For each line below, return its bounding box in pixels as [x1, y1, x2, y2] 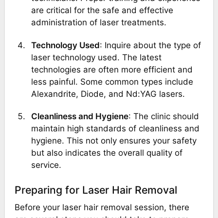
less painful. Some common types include [31, 76, 193, 87]
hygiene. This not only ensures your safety [31, 135, 197, 145]
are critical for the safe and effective [31, 5, 173, 16]
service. [31, 160, 61, 170]
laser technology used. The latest [31, 52, 162, 62]
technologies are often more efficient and [31, 64, 193, 74]
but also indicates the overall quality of [31, 147, 182, 158]
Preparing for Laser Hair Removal [14, 183, 177, 197]
